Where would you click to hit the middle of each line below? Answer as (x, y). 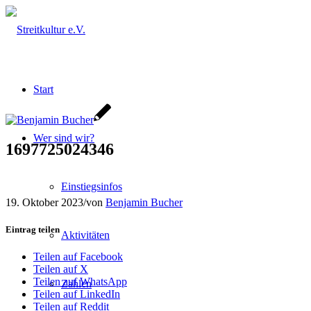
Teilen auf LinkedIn (77, 294)
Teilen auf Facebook (78, 257)
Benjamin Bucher (144, 202)
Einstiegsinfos (92, 186)
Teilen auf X (61, 269)
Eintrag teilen (33, 229)
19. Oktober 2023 (44, 202)
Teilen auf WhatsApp (80, 282)
